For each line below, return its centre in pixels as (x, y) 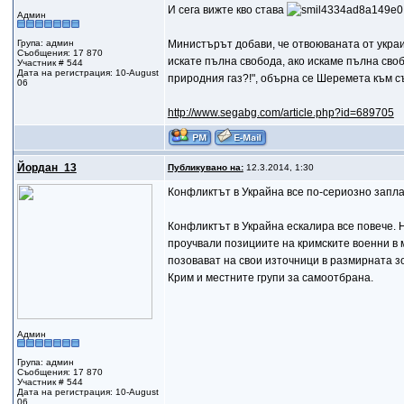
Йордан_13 (46, 168)
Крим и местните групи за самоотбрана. (270, 278)
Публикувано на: (205, 167)
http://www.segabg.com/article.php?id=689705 (280, 113)
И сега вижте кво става (227, 10)
